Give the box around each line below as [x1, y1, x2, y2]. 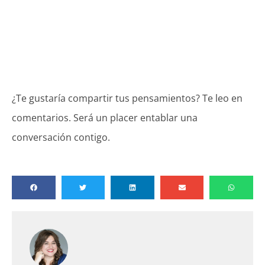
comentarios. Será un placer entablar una [12, 111, 198, 124]
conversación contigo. [12, 130, 110, 144]
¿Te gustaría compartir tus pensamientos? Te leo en [12, 91, 243, 105]
